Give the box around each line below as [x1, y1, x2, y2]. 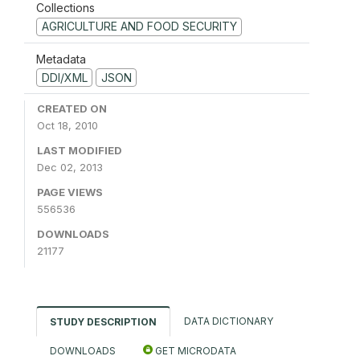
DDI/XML [41, 70, 88, 84]
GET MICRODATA [153, 345, 236, 358]
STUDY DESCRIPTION [50, 316, 157, 329]
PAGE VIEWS [37, 186, 103, 199]
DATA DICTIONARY [184, 315, 273, 328]
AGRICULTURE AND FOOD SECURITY [41, 19, 237, 34]
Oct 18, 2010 [37, 119, 98, 133]
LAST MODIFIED [37, 144, 122, 157]
